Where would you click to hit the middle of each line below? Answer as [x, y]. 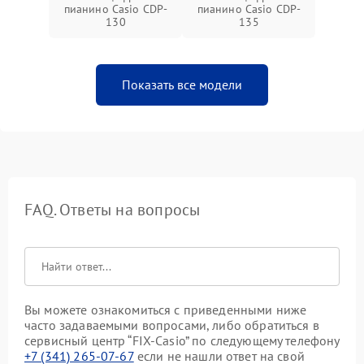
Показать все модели [182, 85]
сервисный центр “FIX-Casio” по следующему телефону [182, 341]
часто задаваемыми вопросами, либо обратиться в [172, 325]
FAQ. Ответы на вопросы [113, 210]
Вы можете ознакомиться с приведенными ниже [166, 310]
